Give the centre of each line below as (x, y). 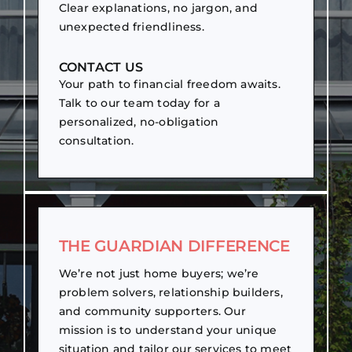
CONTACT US (101, 68)
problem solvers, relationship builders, (170, 292)
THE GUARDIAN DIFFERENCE (174, 246)
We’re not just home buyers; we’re (159, 273)
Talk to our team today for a (139, 103)
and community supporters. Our (152, 311)
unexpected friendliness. (131, 27)
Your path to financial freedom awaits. (169, 84)
